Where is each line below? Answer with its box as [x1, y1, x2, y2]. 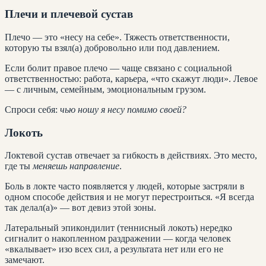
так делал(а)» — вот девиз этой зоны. [5, 202, 156, 213]
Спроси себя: [5, 104, 60, 115]
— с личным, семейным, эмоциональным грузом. [5, 84, 206, 95]
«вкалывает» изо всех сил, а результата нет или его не [5, 244, 223, 255]
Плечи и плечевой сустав [5, 8, 133, 21]
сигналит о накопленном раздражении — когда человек [5, 233, 231, 244]
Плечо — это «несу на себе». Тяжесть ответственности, [5, 32, 230, 43]
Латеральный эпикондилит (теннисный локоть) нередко [5, 223, 232, 233]
